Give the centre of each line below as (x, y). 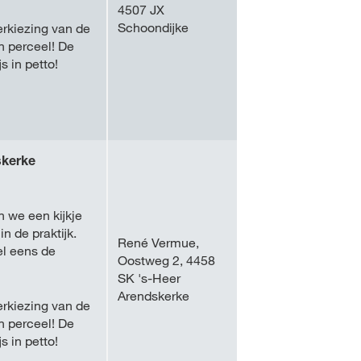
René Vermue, (158, 243)
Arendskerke (154, 296)
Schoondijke (153, 27)
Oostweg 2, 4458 (166, 260)
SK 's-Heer (149, 278)
